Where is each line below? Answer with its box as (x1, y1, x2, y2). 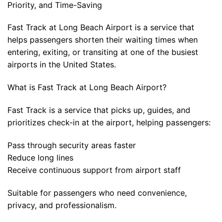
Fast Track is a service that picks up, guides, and (7, 105, 190, 115)
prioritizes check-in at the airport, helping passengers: (7, 117, 211, 128)
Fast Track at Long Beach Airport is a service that (7, 22, 194, 33)
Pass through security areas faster (7, 140, 136, 150)
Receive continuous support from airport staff (7, 165, 181, 175)
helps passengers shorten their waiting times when (7, 35, 198, 45)
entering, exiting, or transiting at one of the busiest (7, 47, 198, 57)
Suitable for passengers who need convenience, (7, 187, 187, 198)
